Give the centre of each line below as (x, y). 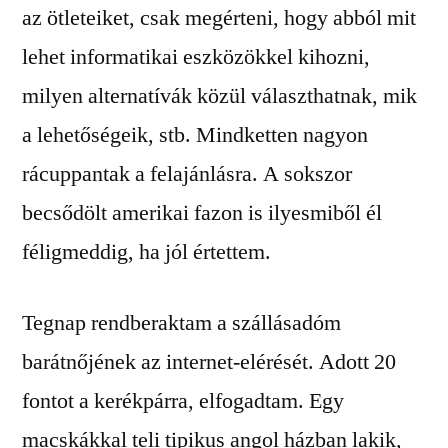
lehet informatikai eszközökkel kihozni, (196, 57)
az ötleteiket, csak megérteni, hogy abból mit (219, 18)
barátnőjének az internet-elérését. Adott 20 (209, 362)
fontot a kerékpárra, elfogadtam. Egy (183, 401)
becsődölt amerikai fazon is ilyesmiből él (202, 213)
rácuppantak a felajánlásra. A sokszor (187, 174)
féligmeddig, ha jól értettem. (146, 252)
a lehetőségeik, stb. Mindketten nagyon (195, 135)
